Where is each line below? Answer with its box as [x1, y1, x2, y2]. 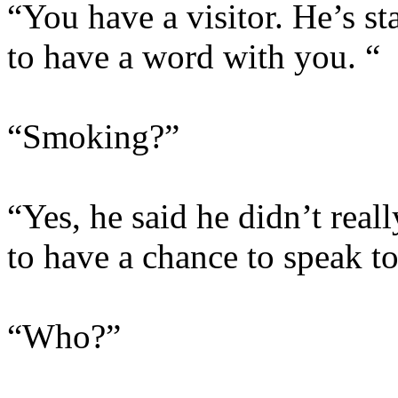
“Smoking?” [7, 117, 179, 155]
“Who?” [7, 317, 121, 355]
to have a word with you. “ [7, 37, 380, 76]
